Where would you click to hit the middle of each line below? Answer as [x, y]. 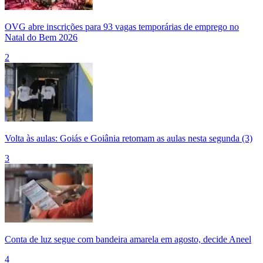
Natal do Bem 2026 [41, 38]
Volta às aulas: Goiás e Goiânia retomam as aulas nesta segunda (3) [129, 139]
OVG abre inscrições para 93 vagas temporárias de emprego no [122, 27]
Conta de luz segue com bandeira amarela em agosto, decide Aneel [128, 240]
